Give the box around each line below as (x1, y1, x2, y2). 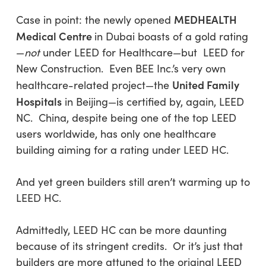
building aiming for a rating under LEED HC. (15, 142, 229, 157)
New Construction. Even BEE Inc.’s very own (15, 61, 226, 75)
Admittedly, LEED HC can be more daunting (15, 223, 227, 237)
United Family (172, 77, 239, 92)
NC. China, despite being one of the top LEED (15, 110, 236, 125)
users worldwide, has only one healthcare (15, 126, 216, 141)
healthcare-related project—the (15, 78, 172, 92)
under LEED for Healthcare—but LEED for (39, 45, 245, 59)
